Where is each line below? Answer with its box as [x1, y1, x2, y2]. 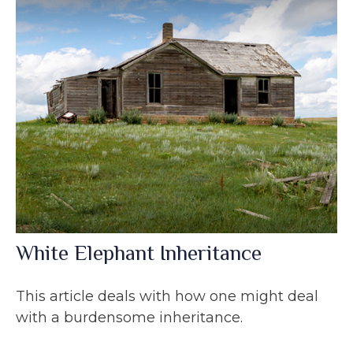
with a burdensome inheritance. [16, 308, 243, 326]
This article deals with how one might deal [16, 287, 318, 305]
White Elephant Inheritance [16, 240, 262, 265]
